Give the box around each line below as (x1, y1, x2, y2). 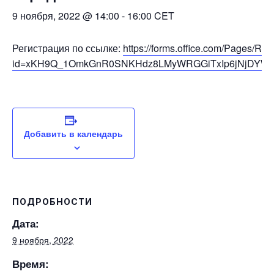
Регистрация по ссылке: (12, 41, 123, 55)
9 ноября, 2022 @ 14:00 (12, 9, 119, 23)
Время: (12, 256, 49, 271)
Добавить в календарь (24, 127, 123, 139)
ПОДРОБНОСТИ (12, 196, 92, 207)
